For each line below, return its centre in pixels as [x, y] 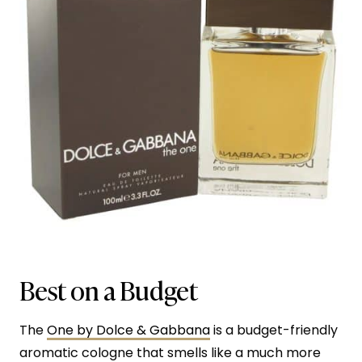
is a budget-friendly [274, 330]
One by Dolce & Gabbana [128, 330]
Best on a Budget [109, 289]
